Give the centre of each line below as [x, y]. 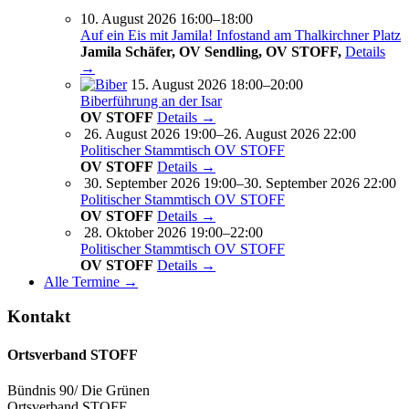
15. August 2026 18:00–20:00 [217, 84]
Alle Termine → [91, 281]
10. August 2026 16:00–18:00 [167, 18]
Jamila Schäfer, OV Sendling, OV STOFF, [213, 51]
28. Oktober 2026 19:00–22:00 [173, 232]
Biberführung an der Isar [151, 100]
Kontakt [39, 317]
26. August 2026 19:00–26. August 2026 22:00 [220, 133]
